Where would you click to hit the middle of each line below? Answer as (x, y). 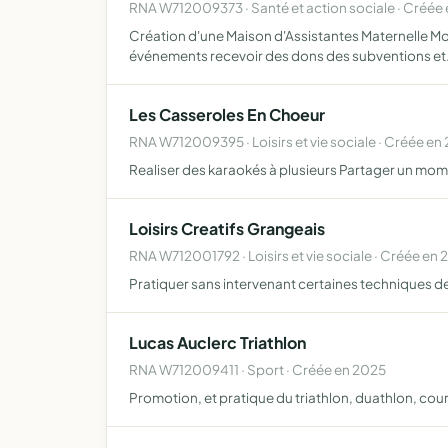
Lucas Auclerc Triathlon (217, 342)
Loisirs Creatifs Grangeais (227, 228)
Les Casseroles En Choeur (227, 114)
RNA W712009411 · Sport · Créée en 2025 (257, 369)
